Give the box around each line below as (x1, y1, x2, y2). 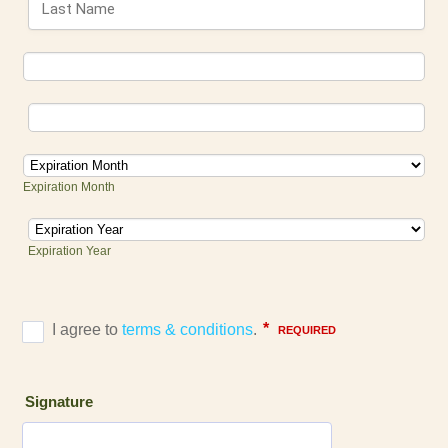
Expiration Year (28, 243, 112, 257)
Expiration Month (23, 179, 116, 193)
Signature (25, 393, 94, 411)
